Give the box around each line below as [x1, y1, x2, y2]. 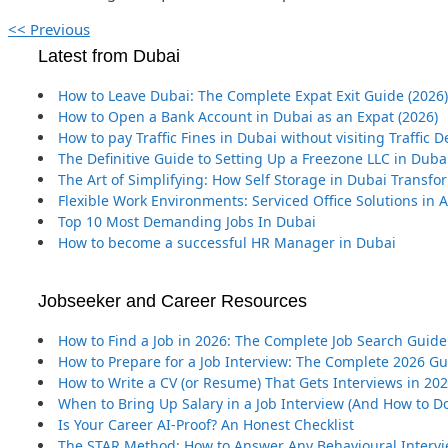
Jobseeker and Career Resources [38, 291, 307, 311]
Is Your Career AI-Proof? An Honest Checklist [58, 414, 354, 434]
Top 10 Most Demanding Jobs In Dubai [58, 212, 316, 232]
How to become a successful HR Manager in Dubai [58, 233, 396, 253]
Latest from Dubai [38, 46, 180, 67]
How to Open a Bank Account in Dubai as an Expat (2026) [58, 107, 438, 127]
